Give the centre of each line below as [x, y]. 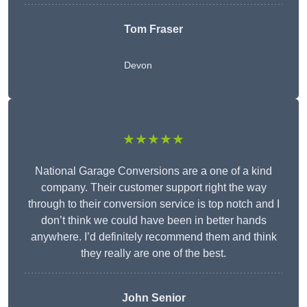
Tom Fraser [153, 29]
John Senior [153, 298]
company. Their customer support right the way [153, 188]
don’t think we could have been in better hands [153, 221]
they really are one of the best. [153, 254]
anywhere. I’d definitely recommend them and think [153, 237]
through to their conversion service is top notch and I [153, 204]
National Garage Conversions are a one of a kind [153, 171]
